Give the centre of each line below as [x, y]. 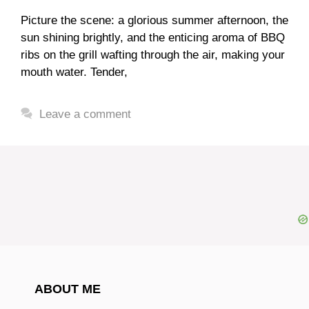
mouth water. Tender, [74, 72]
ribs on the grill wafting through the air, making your [153, 54]
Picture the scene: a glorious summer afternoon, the [154, 20]
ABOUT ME [68, 289]
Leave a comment [86, 114]
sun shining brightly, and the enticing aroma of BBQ [153, 37]
